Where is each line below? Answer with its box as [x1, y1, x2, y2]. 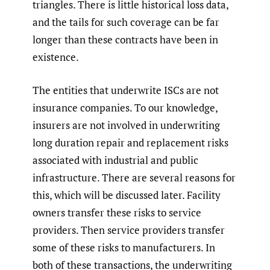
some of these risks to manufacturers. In [33, 240, 215, 254]
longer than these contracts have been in [33, 33, 218, 47]
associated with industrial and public [33, 152, 198, 167]
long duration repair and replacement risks [33, 135, 228, 149]
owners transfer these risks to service [33, 205, 201, 219]
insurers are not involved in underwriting [33, 118, 220, 132]
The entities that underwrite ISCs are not [33, 83, 219, 97]
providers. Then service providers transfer [33, 222, 225, 237]
